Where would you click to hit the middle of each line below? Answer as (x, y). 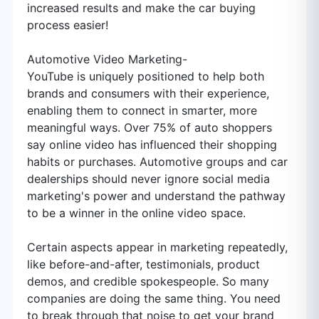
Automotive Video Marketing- (107, 59)
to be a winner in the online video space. (136, 213)
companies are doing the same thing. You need (154, 298)
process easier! (68, 25)
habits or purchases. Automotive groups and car (157, 162)
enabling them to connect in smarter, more (142, 110)
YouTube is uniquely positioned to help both (146, 76)
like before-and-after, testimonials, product (143, 264)
